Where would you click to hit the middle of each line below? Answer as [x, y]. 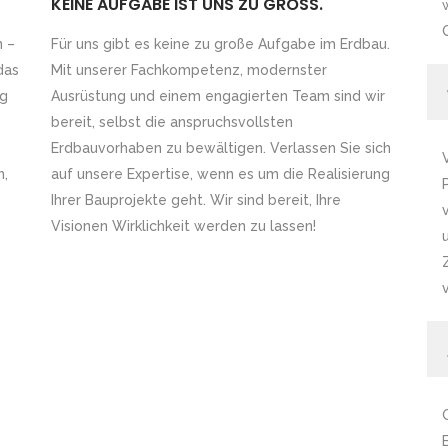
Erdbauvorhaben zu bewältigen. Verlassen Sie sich [220, 147]
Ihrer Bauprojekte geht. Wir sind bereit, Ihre [195, 199]
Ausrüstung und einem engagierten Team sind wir [217, 95]
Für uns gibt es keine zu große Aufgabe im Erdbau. [220, 43]
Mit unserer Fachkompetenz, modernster [188, 69]
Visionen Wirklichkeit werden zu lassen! [183, 225]
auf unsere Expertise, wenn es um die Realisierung [220, 173]
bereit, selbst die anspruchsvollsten [171, 121]
